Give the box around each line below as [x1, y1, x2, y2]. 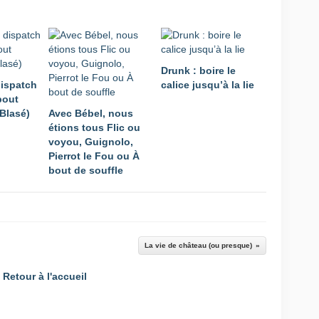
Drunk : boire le [161, 65, 236, 76]
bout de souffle [48, 164, 123, 176]
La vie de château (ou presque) [145, 241, 252, 249]
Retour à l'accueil [3, 271, 87, 282]
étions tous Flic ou [48, 122, 140, 133]
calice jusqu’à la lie [161, 79, 254, 90]
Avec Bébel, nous [48, 108, 133, 119]
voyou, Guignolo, [48, 136, 133, 147]
